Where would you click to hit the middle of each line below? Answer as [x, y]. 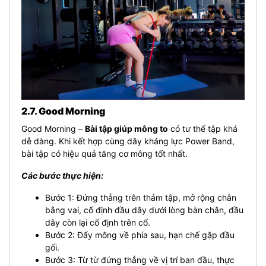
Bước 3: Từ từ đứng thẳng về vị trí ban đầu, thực [140, 259]
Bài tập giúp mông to [126, 128]
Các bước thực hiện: [62, 175]
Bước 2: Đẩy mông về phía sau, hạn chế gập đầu [140, 235]
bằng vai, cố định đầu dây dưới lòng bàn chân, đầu [144, 210]
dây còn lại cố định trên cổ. [98, 222]
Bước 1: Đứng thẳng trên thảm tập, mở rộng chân [141, 197]
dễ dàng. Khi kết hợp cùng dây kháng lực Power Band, [128, 141]
